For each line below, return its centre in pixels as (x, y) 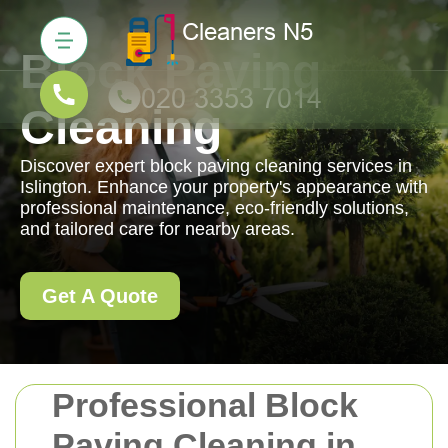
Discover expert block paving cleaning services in (216, 166)
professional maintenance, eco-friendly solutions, (214, 208)
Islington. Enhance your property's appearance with (224, 187)
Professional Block (205, 405)
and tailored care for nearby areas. (157, 229)
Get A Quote (100, 296)
